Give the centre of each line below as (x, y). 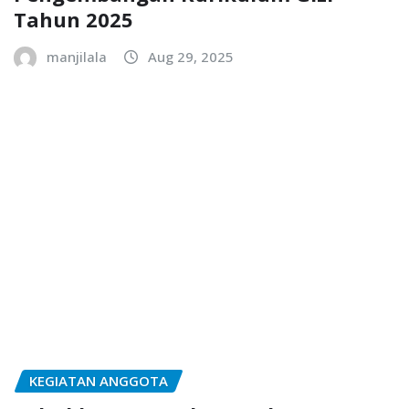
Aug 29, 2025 (191, 57)
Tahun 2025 (73, 20)
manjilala (77, 57)
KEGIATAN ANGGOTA (99, 381)
